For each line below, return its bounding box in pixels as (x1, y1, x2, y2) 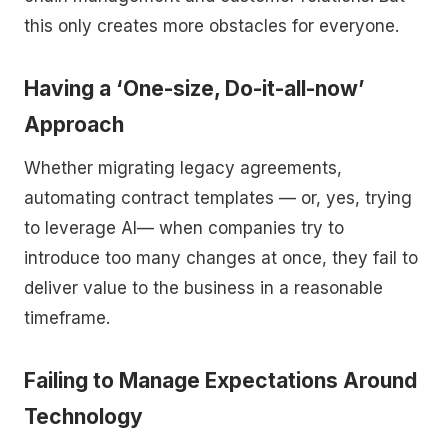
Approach (24, 111, 124, 137)
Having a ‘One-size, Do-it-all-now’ (24, 75, 365, 101)
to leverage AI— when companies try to (24, 218, 344, 239)
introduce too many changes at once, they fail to (24, 248, 418, 269)
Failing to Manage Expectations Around (24, 367, 417, 393)
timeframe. (24, 308, 110, 329)
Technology (24, 403, 143, 429)
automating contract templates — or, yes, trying (24, 188, 412, 209)
